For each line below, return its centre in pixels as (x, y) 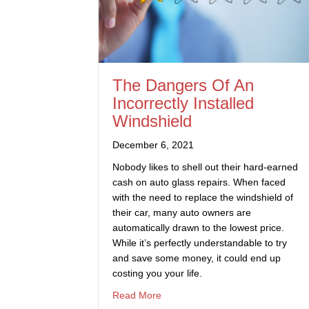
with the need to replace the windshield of (203, 197)
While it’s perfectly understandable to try (200, 242)
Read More (137, 295)
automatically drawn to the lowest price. (198, 227)
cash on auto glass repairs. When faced (199, 182)
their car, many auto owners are (182, 212)
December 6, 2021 (153, 144)
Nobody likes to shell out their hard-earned (205, 167)
